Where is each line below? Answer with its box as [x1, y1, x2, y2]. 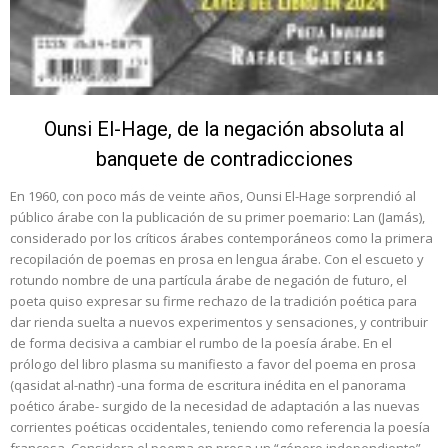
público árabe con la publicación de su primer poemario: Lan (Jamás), [10, 207, 425, 226]
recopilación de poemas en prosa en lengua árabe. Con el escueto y [10, 249, 424, 268]
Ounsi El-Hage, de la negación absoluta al [44, 116, 404, 141]
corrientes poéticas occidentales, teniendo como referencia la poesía [10, 417, 430, 436]
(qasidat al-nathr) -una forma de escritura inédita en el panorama [10, 375, 406, 394]
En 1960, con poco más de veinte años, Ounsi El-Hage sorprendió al [10, 186, 416, 205]
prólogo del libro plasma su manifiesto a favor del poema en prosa [10, 354, 416, 373]
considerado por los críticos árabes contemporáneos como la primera [10, 228, 433, 247]
